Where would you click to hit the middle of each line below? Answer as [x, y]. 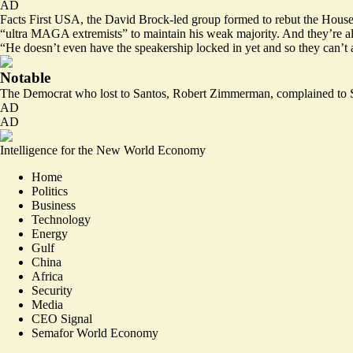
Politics [50, 191]
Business [54, 205]
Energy [50, 233]
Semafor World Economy [95, 333]
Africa [47, 276]
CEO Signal [62, 318]
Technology [61, 219]
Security [52, 290]
